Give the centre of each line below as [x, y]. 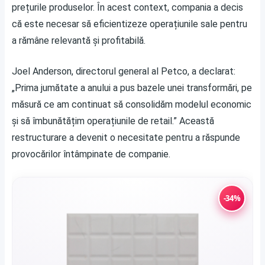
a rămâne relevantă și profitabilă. [79, 41]
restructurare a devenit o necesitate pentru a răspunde [126, 138]
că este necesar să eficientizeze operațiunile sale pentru [130, 24]
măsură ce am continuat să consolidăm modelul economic [132, 104]
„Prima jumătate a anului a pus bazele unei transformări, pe [132, 88]
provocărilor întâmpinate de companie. [91, 154]
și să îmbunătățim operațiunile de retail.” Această [113, 121]
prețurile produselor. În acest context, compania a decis [127, 7]
